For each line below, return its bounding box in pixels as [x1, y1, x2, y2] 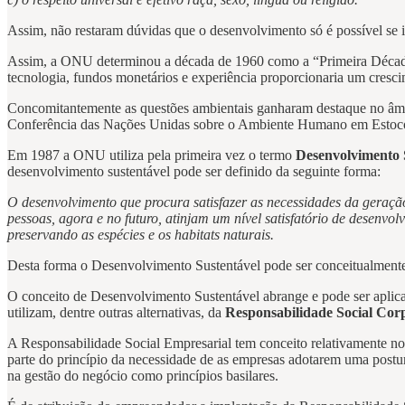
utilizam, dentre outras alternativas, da [7, 304, 225, 320]
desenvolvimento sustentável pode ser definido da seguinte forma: [7, 163, 381, 179]
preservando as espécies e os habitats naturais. [7, 226, 274, 242]
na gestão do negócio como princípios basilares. [7, 367, 278, 383]
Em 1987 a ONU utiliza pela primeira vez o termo [7, 146, 296, 163]
